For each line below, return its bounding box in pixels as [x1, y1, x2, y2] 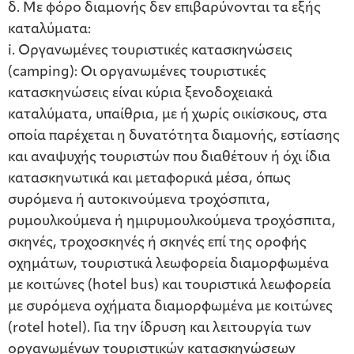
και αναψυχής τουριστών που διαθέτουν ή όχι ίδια [8, 150, 330, 166]
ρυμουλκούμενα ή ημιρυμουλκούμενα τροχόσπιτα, [8, 214, 336, 230]
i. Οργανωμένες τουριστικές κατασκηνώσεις [8, 43, 292, 59]
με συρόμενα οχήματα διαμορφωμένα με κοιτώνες [8, 299, 333, 315]
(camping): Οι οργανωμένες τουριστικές [8, 65, 266, 81]
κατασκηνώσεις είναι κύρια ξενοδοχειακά [8, 86, 273, 102]
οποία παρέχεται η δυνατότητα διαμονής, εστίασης [8, 129, 340, 145]
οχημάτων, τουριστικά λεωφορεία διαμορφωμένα [8, 257, 329, 273]
